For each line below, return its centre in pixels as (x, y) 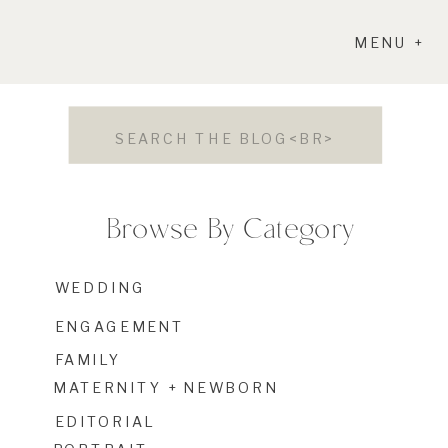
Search (95, 129)
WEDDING (100, 287)
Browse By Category (230, 226)
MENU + (389, 42)
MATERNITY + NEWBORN (166, 388)
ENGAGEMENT (119, 326)
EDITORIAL (105, 421)
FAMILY (88, 360)
